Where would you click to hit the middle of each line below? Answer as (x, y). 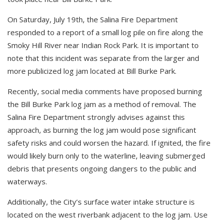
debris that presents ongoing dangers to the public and (102, 168)
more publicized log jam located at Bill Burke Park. (92, 71)
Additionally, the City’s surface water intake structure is (101, 201)
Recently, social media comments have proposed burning (105, 91)
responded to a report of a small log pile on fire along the (105, 32)
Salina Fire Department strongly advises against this (96, 117)
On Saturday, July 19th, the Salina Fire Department (93, 19)
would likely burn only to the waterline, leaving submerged (106, 155)
